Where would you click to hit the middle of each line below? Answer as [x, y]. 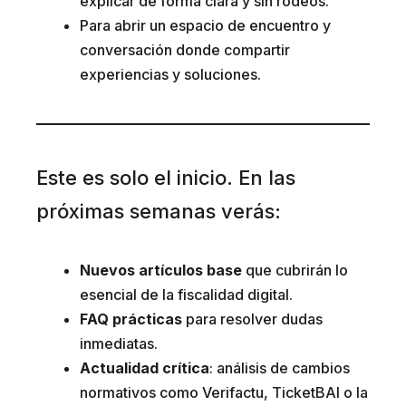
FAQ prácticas [131, 319]
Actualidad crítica [145, 368]
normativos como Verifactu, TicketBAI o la [224, 393]
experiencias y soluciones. [170, 75]
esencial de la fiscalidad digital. [186, 295]
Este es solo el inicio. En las [166, 178]
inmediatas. [119, 344]
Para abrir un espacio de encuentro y [205, 26]
